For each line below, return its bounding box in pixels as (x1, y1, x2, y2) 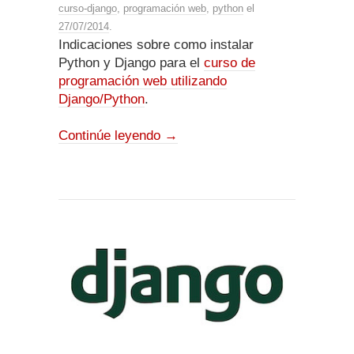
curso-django (58, 2, 117, 14)
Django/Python (58, 91, 145, 107)
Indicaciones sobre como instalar (58, 36, 254, 52)
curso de (204, 55, 255, 70)
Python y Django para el (58, 55, 204, 70)
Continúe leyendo (58, 127, 164, 143)
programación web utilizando (58, 73, 227, 88)
